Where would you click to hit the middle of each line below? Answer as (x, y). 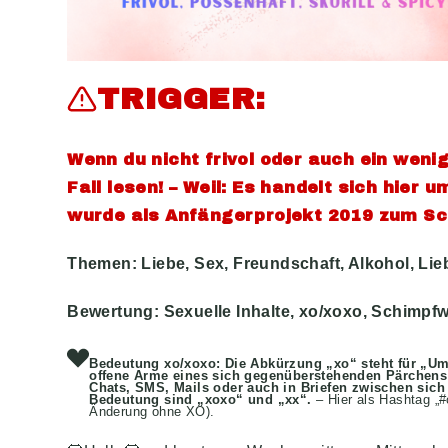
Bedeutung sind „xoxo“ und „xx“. (200, 400)
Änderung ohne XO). (152, 412)
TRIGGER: (181, 99)
